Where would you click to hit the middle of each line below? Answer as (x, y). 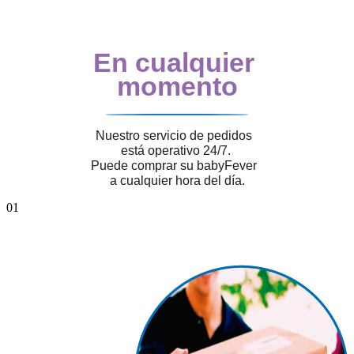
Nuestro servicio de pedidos (177, 135)
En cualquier (177, 62)
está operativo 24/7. (177, 150)
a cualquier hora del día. (177, 180)
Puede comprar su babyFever (177, 165)
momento (177, 86)
